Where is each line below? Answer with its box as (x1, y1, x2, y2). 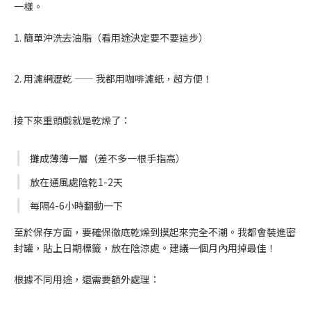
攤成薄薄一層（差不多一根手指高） (30, 151, 185, 165)
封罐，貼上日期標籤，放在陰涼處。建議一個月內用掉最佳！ (14, 241, 276, 255)
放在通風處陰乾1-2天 (30, 174, 123, 189)
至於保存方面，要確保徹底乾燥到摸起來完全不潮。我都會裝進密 (14, 225, 296, 239)
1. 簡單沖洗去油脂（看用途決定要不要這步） (14, 30, 208, 44)
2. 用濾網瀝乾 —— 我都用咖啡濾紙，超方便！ (14, 72, 212, 86)
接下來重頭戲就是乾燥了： (14, 112, 131, 127)
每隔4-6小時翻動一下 (30, 198, 123, 212)
